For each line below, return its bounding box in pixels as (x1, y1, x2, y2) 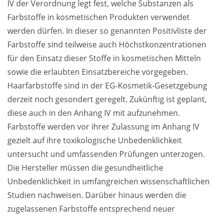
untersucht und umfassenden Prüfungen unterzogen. (7, 149, 205, 159)
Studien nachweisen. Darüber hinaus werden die (7, 190, 186, 200)
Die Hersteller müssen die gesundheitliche (7, 162, 163, 173)
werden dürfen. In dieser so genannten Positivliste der (7, 25, 207, 36)
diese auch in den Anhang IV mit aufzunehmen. (7, 108, 180, 118)
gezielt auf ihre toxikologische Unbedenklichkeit (7, 135, 182, 146)
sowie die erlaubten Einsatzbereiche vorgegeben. (7, 66, 188, 77)
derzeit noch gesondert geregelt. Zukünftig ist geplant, (7, 94, 207, 105)
